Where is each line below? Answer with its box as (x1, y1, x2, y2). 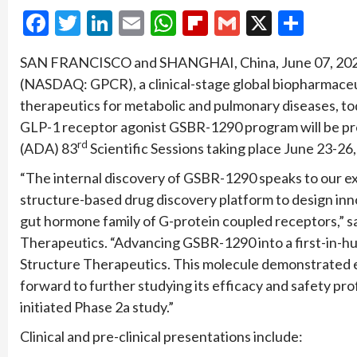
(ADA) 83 (20, 139, 77, 157)
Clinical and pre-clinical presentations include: (20, 327, 303, 345)
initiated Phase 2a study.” (20, 297, 174, 316)
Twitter (80, 6, 163, 38)
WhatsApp (176, 6, 294, 38)
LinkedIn (112, 6, 206, 38)
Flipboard (208, 6, 313, 38)
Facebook (49, 6, 154, 38)
